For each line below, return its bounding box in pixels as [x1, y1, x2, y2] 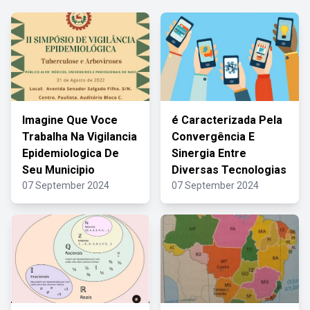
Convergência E [172, 130, 255, 143]
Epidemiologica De [22, 147, 119, 160]
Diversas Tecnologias [172, 163, 286, 176]
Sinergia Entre [172, 147, 246, 160]
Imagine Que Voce [22, 113, 118, 127]
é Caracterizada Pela [172, 113, 282, 127]
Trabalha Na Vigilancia [22, 130, 137, 143]
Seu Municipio [22, 163, 95, 176]
